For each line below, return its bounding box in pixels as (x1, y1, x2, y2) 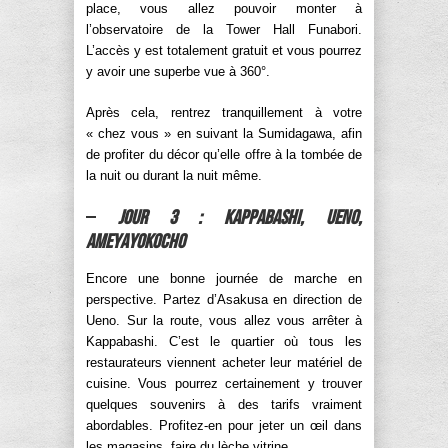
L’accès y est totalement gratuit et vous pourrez (86, 42, 362, 58)
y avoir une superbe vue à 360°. (86, 63, 270, 79)
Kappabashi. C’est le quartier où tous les (86, 333, 362, 349)
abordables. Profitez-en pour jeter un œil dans (86, 417, 362, 433)
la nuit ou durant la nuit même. (86, 167, 262, 183)
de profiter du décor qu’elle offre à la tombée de (86, 146, 362, 162)
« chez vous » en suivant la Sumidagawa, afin (86, 125, 362, 141)
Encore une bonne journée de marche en (86, 270, 362, 286)
